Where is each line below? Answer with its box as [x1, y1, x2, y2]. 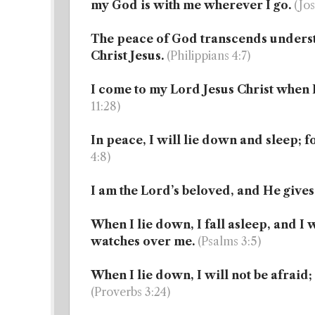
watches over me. [91, 234, 195, 248]
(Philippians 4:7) [167, 49, 250, 63]
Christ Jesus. [91, 49, 164, 63]
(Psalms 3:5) [198, 234, 261, 248]
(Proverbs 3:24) [91, 285, 170, 299]
